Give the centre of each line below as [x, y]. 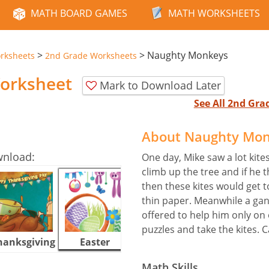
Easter [95, 242]
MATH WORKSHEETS [214, 13]
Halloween [167, 242]
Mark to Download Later [160, 85]
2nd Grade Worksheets [91, 56]
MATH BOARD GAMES [79, 13]
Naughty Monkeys [188, 55]
